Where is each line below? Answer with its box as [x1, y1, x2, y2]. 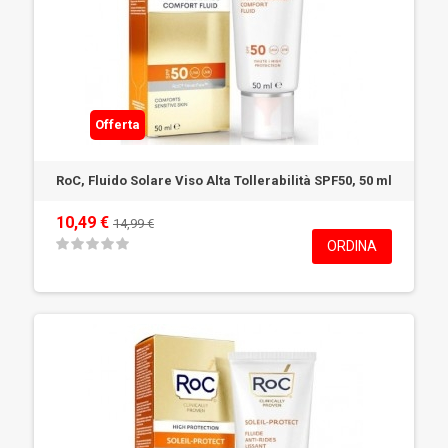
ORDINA [327, 238, 377, 254]
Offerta [95, 117, 140, 132]
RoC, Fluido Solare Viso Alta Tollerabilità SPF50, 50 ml [56, 173, 392, 188]
